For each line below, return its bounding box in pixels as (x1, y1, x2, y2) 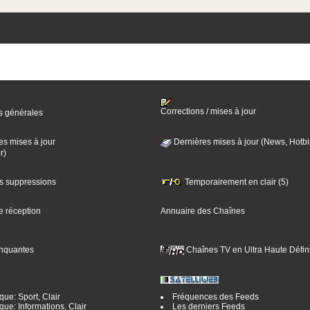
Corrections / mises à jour (160, 107, 256, 117)
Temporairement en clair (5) (182, 176, 289, 187)
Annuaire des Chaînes (160, 206, 245, 216)
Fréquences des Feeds (172, 292, 259, 302)
